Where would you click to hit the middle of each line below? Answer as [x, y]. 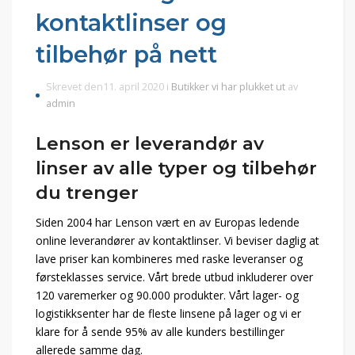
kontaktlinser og [131, 23]
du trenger [87, 193]
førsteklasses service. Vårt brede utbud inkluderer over [174, 277]
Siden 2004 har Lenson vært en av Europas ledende [168, 222]
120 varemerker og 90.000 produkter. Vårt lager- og [167, 295]
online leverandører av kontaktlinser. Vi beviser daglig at [177, 240]
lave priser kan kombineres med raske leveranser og [169, 259]
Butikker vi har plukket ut [228, 87]
